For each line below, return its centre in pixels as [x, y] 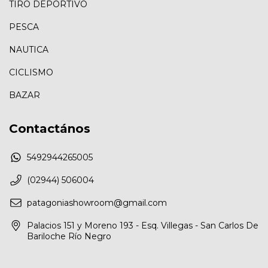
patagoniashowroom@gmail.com [97, 202]
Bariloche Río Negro [69, 236]
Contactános [50, 129]
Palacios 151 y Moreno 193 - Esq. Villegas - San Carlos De [143, 225]
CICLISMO [31, 73]
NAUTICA [29, 50]
